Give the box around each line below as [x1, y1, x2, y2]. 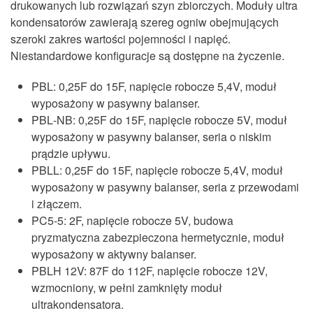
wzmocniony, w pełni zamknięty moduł [31, 279, 222, 296]
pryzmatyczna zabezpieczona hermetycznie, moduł [31, 229, 284, 245]
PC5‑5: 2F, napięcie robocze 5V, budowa [31, 212, 233, 228]
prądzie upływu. [31, 145, 110, 161]
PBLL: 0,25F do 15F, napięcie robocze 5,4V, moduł [31, 162, 283, 178]
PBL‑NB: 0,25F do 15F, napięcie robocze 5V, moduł [31, 112, 287, 128]
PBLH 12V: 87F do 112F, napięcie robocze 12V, [31, 263, 268, 279]
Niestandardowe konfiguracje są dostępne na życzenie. [10, 48, 287, 64]
